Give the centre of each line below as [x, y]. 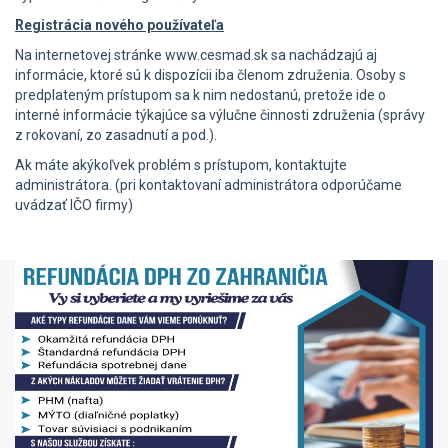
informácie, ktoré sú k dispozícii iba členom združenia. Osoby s [210, 74]
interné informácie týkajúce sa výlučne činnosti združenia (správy [220, 114]
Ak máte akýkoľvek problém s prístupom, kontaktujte [181, 164]
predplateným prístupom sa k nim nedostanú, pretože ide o [200, 94]
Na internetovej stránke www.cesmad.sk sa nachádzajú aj [196, 54]
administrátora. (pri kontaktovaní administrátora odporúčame [208, 184]
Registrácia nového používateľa [119, 24]
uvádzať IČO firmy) [74, 204]
